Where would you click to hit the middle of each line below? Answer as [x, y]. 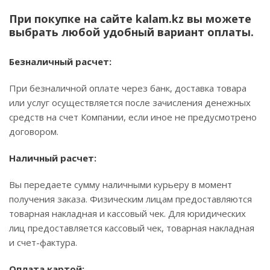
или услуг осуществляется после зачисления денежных [130, 102]
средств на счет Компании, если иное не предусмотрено [133, 117]
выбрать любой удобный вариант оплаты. [131, 32]
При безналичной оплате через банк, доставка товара [128, 88]
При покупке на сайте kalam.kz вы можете [130, 19]
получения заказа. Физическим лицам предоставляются [130, 199]
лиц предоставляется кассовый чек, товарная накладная [132, 228]
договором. [34, 131]
